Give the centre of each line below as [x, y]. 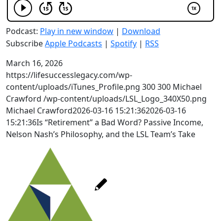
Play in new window [77, 31]
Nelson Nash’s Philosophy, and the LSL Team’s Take [101, 134]
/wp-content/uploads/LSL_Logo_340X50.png [125, 99]
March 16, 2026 [34, 63]
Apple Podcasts [74, 43]
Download [141, 31]
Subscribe [25, 43]
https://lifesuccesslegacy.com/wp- [69, 75]
